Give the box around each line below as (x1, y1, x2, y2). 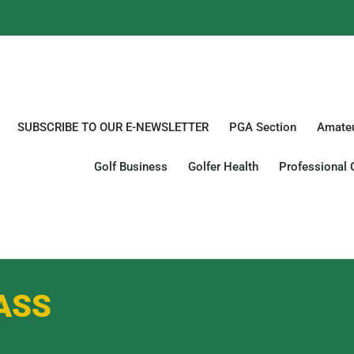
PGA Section (228, 120, 296, 134)
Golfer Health (187, 160, 258, 174)
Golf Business (93, 160, 168, 174)
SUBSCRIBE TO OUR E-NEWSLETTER (17, 120, 209, 134)
